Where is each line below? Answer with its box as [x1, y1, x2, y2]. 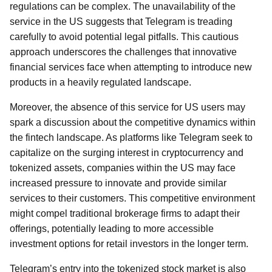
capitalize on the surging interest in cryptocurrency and [10, 148, 243, 158]
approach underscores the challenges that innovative [10, 47, 237, 57]
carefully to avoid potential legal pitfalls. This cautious [10, 32, 239, 42]
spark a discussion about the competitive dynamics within [10, 117, 256, 127]
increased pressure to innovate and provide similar [10, 178, 226, 188]
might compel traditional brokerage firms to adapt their [10, 208, 240, 219]
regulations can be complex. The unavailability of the [10, 1, 236, 12]
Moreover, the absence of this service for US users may [10, 102, 245, 112]
